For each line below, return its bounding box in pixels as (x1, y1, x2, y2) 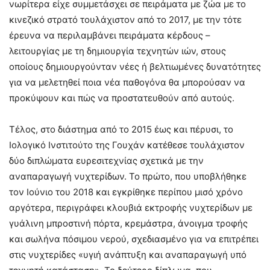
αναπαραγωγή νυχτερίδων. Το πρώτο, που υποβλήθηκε (9, 170, 246, 182)
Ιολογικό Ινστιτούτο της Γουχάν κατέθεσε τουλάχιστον (9, 139, 245, 151)
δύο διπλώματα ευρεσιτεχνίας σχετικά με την (9, 154, 204, 166)
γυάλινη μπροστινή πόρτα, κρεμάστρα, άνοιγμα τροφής (9, 217, 248, 229)
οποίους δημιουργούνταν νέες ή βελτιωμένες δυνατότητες (9, 60, 261, 72)
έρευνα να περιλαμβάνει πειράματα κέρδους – (9, 29, 210, 41)
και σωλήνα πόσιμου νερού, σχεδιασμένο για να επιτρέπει (9, 233, 259, 245)
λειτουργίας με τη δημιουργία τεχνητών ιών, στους (9, 45, 226, 57)
